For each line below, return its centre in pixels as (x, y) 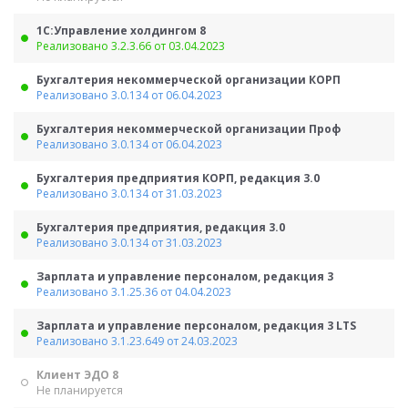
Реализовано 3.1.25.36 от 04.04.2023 (134, 292)
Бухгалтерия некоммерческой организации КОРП (189, 80)
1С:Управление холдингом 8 (121, 31)
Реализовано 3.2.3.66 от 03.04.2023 (131, 46)
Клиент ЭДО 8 (77, 375)
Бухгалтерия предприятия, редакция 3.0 (161, 227)
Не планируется (80, 390)
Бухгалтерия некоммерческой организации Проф (189, 129)
